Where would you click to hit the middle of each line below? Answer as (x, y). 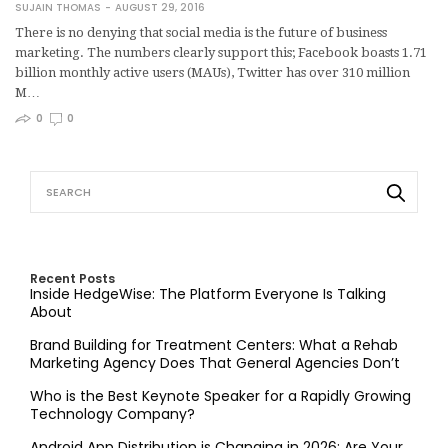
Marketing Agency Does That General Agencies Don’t (215, 362)
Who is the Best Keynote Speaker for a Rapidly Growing (220, 395)
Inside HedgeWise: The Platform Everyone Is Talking (208, 293)
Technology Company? (112, 413)
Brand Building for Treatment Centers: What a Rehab (214, 344)
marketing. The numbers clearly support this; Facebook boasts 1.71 (221, 52)
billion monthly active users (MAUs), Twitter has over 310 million (212, 72)
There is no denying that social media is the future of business (201, 32)
